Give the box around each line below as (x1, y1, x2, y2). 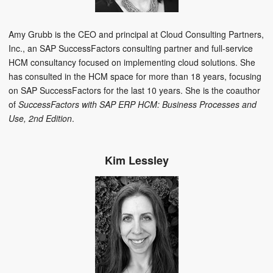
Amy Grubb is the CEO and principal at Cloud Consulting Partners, (9, 28, 264, 41)
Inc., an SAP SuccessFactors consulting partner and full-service (9, 42, 253, 55)
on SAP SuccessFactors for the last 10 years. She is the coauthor (9, 84, 260, 97)
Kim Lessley (104, 152, 169, 169)
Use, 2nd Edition (9, 112, 72, 125)
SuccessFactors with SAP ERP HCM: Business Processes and (18, 98, 257, 111)
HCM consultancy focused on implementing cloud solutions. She (9, 56, 255, 69)
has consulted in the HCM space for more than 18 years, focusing (9, 70, 261, 83)
